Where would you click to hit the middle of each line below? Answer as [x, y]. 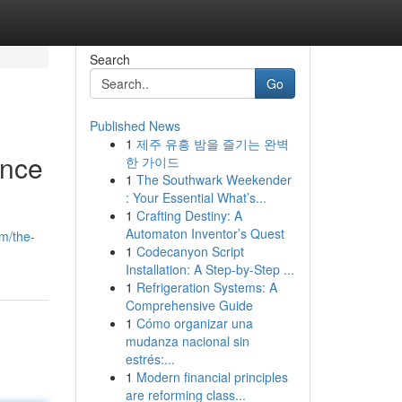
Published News [135, 126]
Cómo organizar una [194, 323]
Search [109, 59]
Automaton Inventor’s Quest [205, 233]
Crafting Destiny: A [189, 215]
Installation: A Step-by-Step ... [210, 269]
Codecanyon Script [190, 251]
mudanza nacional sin [187, 341]
